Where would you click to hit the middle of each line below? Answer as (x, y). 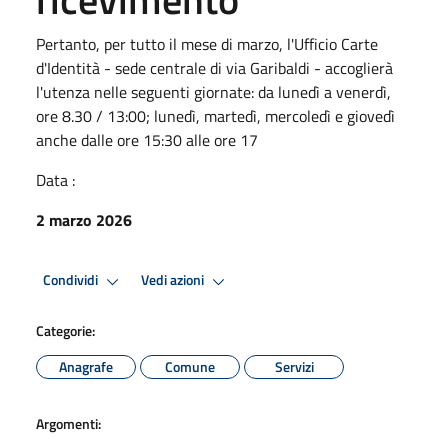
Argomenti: (68, 423)
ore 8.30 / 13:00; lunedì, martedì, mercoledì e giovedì (215, 115)
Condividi (72, 280)
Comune (190, 366)
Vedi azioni (174, 280)
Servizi (294, 366)
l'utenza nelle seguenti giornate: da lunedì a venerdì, (213, 91)
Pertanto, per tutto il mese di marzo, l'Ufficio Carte (207, 43)
